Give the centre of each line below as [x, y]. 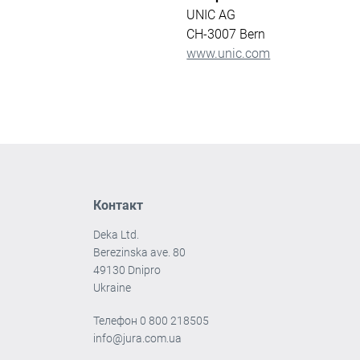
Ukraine [112, 288]
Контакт [119, 205]
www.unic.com [229, 53]
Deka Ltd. [117, 235]
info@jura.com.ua [138, 338]
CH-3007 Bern [226, 34]
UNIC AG [211, 15]
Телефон [117, 321]
